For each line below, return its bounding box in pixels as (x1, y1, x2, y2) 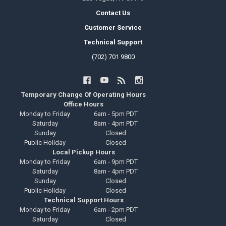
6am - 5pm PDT (94, 110, 138, 118)
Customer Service (84, 23, 142, 31)
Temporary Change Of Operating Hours (21, 91, 146, 99)
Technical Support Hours (43, 196, 124, 204)
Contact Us (96, 9, 130, 17)
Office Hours (64, 100, 104, 108)
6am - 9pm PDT (94, 158, 138, 166)
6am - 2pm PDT (94, 206, 138, 214)
